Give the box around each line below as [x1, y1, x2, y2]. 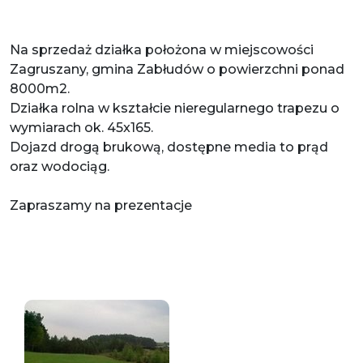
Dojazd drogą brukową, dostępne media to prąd [10, 139, 328, 155]
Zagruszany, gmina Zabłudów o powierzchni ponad [10, 61, 344, 77]
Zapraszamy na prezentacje [10, 197, 192, 213]
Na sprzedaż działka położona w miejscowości [10, 41, 314, 58]
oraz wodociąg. [10, 158, 109, 174]
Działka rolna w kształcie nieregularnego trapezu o [10, 100, 340, 116]
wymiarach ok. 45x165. [10, 119, 153, 135]
